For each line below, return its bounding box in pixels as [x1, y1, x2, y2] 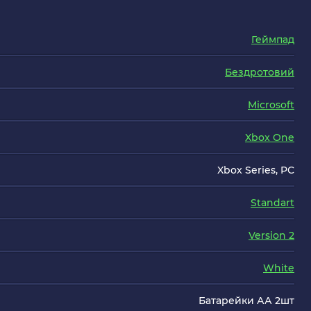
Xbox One [245, 131, 294, 144]
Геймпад [251, 33, 294, 46]
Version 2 [249, 229, 294, 242]
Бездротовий [225, 66, 294, 78]
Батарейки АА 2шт [199, 294, 294, 307]
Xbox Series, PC [217, 164, 294, 176]
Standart [251, 196, 294, 209]
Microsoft [248, 99, 294, 111]
